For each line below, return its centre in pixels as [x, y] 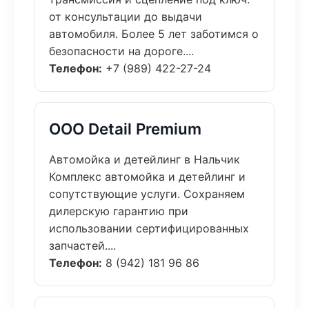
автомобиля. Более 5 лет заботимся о [154, 34]
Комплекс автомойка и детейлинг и [147, 177]
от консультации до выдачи [126, 17]
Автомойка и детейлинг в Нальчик [144, 159]
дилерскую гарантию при [119, 211]
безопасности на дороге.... [121, 51]
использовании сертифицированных [149, 228]
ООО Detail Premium [125, 129]
